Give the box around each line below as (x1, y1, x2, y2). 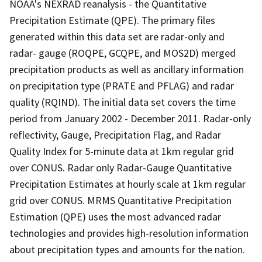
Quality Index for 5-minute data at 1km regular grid (9, 144, 234, 158)
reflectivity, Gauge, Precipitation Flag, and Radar (9, 127, 221, 142)
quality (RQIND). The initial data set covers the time (9, 95, 236, 109)
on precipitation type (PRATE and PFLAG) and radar (9, 78, 234, 92)
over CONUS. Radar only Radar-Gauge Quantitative (9, 160, 232, 174)
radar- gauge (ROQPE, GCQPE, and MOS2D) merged (9, 46, 236, 60)
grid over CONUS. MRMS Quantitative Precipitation (9, 193, 232, 207)
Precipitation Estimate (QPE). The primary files (9, 13, 215, 27)
